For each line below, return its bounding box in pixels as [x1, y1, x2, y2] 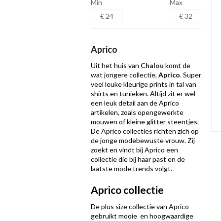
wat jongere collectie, [91, 71, 158, 79]
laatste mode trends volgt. [91, 164, 172, 173]
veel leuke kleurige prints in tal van [91, 80, 196, 88]
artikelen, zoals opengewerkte [91, 108, 184, 116]
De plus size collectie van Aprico [91, 202, 189, 211]
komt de [164, 61, 190, 70]
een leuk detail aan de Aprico [91, 99, 179, 107]
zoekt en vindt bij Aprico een [91, 146, 178, 154]
